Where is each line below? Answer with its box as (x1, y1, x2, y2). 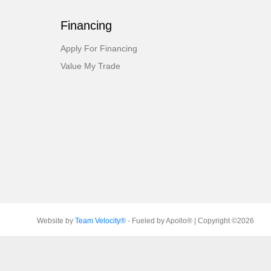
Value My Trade (60, 61, 121, 71)
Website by (36, 217, 75, 225)
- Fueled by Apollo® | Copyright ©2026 (125, 217, 254, 225)
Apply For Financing (60, 44, 138, 53)
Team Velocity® (74, 217, 126, 225)
